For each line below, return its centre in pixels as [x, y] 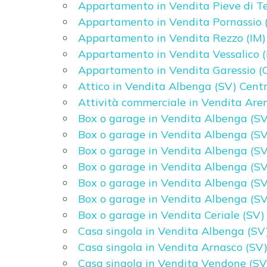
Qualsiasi [47, 195]
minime [37, 162]
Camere [38, 146]
